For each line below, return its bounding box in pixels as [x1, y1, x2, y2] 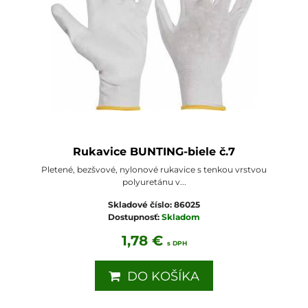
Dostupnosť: [108, 211, 162, 222]
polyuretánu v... [122, 176, 186, 187]
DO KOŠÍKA [120, 268, 199, 284]
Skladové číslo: [108, 199, 174, 210]
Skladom [162, 211, 200, 222]
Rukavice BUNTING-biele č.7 [73, 144, 235, 158]
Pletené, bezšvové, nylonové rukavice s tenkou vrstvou [41, 164, 267, 175]
